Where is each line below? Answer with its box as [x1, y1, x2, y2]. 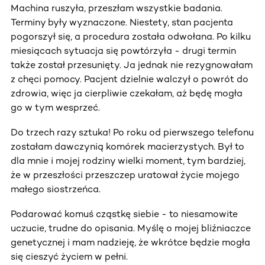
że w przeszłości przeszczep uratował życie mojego [11, 169, 240, 180]
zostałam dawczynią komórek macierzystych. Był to [11, 140, 244, 152]
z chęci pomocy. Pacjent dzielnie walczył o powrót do [11, 73, 248, 85]
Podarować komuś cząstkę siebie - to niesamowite [11, 208, 238, 219]
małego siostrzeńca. [11, 183, 101, 195]
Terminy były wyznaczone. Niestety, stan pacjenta [11, 16, 233, 28]
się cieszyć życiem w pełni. [11, 250, 128, 262]
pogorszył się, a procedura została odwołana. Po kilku [11, 30, 251, 42]
